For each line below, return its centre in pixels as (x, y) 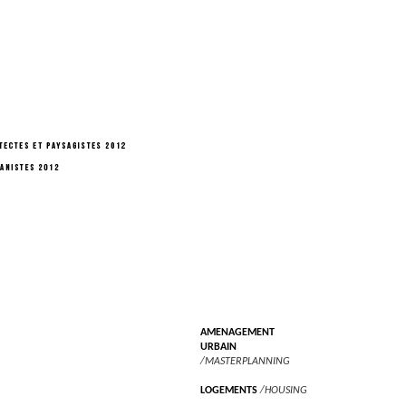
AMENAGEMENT (237, 333)
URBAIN (218, 348)
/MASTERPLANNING (245, 362)
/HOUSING (284, 391)
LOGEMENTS (229, 391)
